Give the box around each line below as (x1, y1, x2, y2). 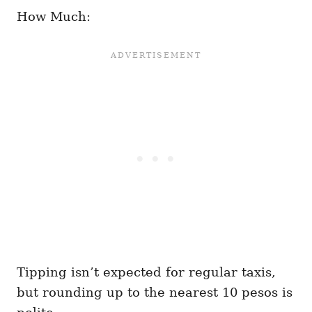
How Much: (17, 8, 91, 24)
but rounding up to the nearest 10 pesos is (17, 284, 292, 299)
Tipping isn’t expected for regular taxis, (17, 264, 276, 279)
